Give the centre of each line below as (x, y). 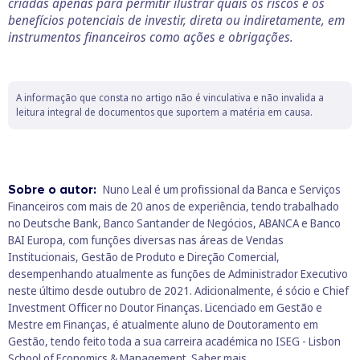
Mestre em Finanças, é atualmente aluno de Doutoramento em (163, 325)
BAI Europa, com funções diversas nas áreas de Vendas (146, 240)
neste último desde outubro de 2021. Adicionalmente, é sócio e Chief (178, 291)
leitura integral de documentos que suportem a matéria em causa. (164, 112)
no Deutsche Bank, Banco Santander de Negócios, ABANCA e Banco (174, 223)
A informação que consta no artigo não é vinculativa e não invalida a (170, 98)
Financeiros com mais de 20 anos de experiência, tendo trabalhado (174, 207)
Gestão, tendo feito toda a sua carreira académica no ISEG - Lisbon (174, 342)
